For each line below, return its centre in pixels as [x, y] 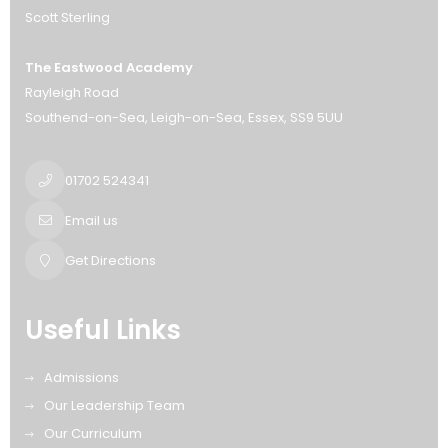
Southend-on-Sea [85, 118]
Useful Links [103, 330]
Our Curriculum [93, 434]
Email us [91, 220]
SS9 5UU [316, 118]
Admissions [81, 378]
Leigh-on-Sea [196, 118]
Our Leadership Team [114, 406]
